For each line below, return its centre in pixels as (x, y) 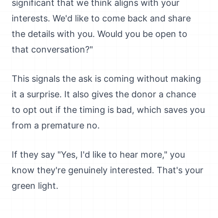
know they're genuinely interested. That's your (108, 170)
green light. (35, 186)
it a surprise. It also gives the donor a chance (104, 94)
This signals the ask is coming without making (106, 79)
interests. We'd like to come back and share (101, 18)
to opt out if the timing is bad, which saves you (108, 110)
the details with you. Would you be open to (100, 34)
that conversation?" (52, 49)
